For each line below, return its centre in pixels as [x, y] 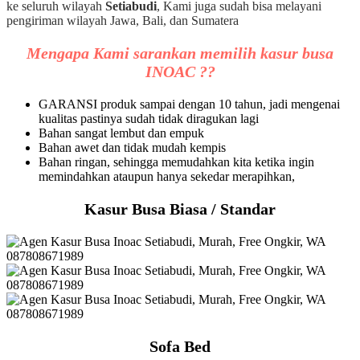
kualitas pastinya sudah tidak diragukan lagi [149, 118]
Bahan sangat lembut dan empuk [121, 133]
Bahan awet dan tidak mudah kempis [132, 147]
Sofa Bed [180, 346]
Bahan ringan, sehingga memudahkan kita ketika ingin [176, 162]
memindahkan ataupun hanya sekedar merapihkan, [167, 176]
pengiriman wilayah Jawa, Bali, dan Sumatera [123, 20]
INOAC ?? [180, 71]
